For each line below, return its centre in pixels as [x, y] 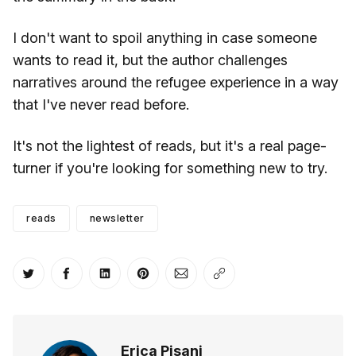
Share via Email [231, 284]
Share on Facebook [131, 284]
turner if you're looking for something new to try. [170, 168]
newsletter [117, 218]
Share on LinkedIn [164, 284]
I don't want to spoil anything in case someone [165, 37]
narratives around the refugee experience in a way [176, 82]
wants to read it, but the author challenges [150, 60]
